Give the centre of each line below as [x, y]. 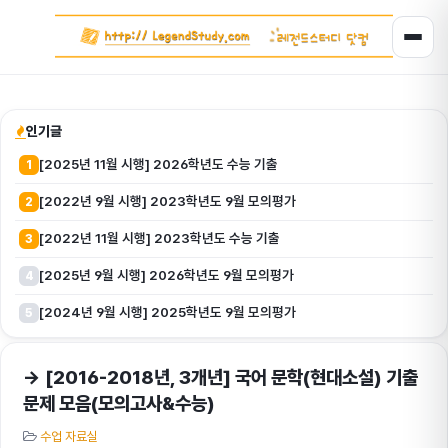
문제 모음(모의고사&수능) [119, 403]
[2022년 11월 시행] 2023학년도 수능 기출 [159, 238]
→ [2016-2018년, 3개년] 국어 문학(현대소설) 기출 [220, 377]
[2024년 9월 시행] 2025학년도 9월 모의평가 [167, 312]
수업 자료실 [69, 436]
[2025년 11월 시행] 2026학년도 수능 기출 [158, 164]
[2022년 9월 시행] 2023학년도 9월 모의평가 [167, 201]
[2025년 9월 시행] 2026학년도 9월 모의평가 [166, 275]
